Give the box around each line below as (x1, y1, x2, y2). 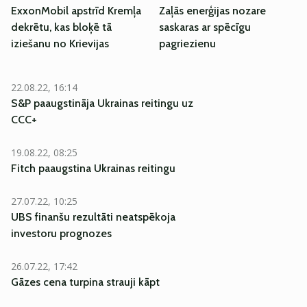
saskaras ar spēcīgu (159, 21, 251, 34)
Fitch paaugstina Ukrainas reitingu (11, 162, 175, 175)
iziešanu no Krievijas (11, 37, 109, 50)
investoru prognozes (11, 227, 112, 240)
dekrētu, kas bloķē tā (11, 21, 112, 34)
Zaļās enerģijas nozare (159, 4, 266, 17)
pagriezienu (159, 37, 216, 50)
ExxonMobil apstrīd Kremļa (11, 4, 141, 17)
